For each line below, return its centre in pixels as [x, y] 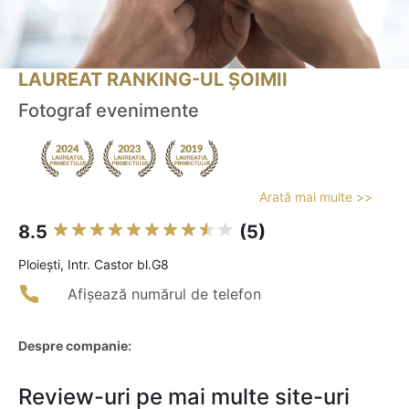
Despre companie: [75, 346]
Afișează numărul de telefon [164, 294]
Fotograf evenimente [109, 111]
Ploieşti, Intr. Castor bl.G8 [94, 265]
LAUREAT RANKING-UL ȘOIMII [153, 80]
